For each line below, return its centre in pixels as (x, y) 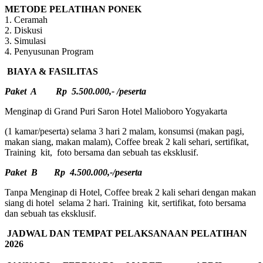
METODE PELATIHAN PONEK (73, 9)
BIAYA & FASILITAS (53, 71)
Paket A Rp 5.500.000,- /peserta (75, 91)
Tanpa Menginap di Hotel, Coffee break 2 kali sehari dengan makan (130, 192)
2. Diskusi (23, 30)
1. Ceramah (26, 19)
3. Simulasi (25, 41)
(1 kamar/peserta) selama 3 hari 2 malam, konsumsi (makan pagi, (124, 131)
